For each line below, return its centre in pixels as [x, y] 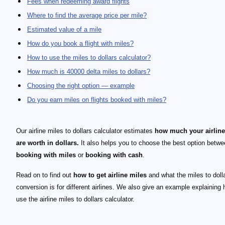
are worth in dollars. [47, 143]
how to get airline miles [110, 175]
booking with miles [46, 155]
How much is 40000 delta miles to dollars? [89, 72]
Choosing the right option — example [81, 86]
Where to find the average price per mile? [87, 15]
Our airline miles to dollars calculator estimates [85, 131]
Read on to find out [45, 175]
